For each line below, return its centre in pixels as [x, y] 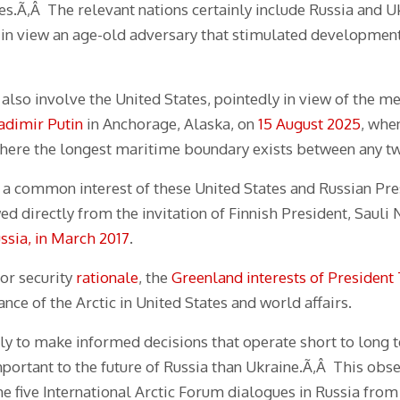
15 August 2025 [309, 124]
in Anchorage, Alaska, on [171, 124]
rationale [107, 278]
